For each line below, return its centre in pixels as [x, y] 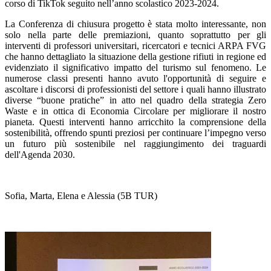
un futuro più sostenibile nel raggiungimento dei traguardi [135, 144]
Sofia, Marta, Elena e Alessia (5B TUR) [81, 196]
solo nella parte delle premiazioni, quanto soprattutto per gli [135, 35]
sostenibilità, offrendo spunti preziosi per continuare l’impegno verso [135, 133]
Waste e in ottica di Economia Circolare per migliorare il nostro [135, 111]
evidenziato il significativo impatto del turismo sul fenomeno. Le [135, 68]
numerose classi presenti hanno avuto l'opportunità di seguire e [135, 79]
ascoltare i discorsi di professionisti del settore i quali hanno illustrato [135, 90]
